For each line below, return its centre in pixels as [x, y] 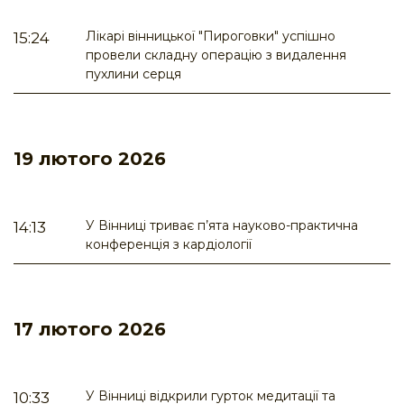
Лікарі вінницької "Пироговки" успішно [211, 37]
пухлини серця [133, 74]
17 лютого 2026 [90, 330]
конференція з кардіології [169, 245]
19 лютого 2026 [90, 159]
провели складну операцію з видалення [216, 55]
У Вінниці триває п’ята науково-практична [222, 226]
